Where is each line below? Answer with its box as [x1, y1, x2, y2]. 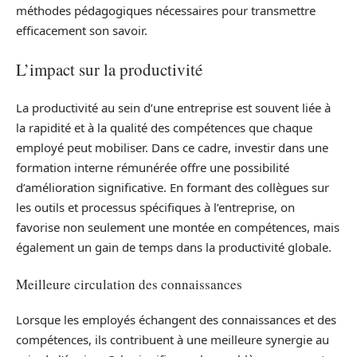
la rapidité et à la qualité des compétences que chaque [16, 120, 312, 136]
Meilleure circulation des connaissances [16, 274, 242, 293]
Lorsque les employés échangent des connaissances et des [16, 312, 336, 328]
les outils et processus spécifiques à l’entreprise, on [16, 199, 295, 216]
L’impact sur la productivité [16, 57, 202, 80]
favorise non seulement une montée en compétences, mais [16, 219, 339, 236]
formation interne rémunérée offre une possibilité [16, 159, 289, 176]
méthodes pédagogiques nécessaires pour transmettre [16, 2, 316, 19]
